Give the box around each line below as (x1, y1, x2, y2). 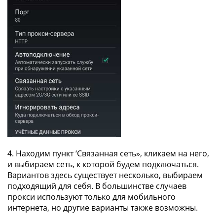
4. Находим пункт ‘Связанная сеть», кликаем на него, (7, 148, 209, 159)
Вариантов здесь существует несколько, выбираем (7, 170, 203, 181)
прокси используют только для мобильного (7, 191, 176, 202)
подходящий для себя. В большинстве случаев (7, 181, 186, 191)
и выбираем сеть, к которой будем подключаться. (7, 159, 199, 170)
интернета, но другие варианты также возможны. (7, 202, 198, 213)
